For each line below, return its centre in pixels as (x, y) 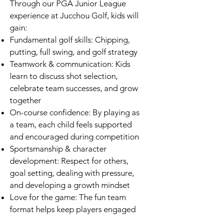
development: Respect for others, (69, 161)
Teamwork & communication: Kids (70, 64)
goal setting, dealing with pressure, (72, 173)
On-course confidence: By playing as (75, 112)
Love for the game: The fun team (68, 197)
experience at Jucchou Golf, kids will (74, 15)
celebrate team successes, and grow (74, 88)
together (25, 100)
